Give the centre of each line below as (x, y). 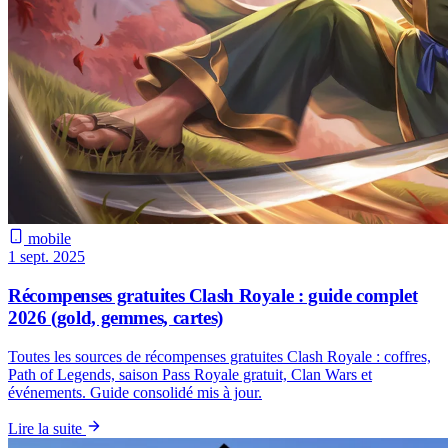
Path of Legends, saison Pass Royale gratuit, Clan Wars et (190, 374)
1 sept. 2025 (46, 257)
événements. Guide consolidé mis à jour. (135, 392)
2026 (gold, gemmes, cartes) (115, 318)
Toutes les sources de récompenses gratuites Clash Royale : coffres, (219, 356)
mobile (47, 239)
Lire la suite (45, 428)
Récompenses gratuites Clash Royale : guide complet (213, 296)
